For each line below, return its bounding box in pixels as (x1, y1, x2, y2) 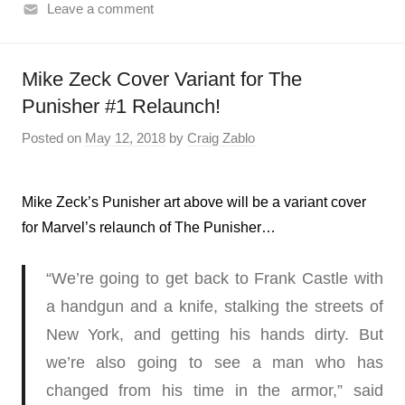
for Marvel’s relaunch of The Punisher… (22, 220, 276, 236)
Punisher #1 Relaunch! (22, 94, 221, 118)
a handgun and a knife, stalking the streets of (45, 297, 383, 316)
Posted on (22, 130, 85, 146)
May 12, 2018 (85, 130, 165, 146)
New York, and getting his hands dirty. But (45, 325, 383, 344)
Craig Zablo (187, 130, 255, 146)
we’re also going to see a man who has (45, 353, 383, 372)
